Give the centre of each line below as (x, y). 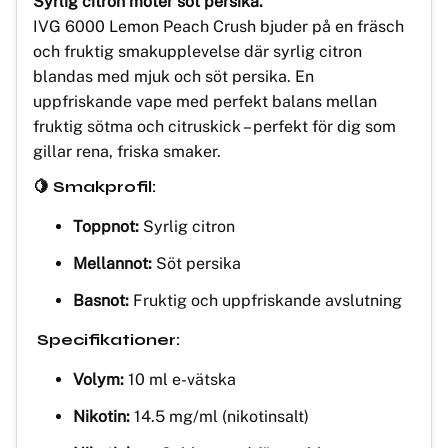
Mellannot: (112, 263)
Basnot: (101, 300)
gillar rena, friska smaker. (127, 151)
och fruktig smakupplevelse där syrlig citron (197, 51)
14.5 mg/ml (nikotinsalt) (219, 416)
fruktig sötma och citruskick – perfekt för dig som (214, 126)
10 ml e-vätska (180, 379)
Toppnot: (106, 226)
